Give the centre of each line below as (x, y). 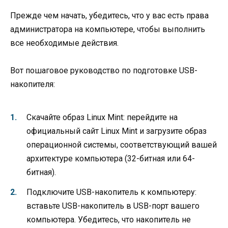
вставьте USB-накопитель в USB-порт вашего (113, 206)
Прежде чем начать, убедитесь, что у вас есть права (109, 15)
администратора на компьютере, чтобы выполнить (108, 29)
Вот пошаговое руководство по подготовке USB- (104, 70)
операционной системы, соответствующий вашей (122, 145)
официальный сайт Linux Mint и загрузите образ (117, 131)
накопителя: (33, 84)
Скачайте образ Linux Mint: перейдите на (102, 118)
